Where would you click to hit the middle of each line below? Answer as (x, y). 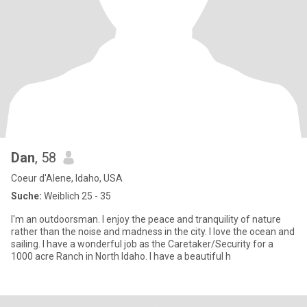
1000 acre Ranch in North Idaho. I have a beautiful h (121, 256)
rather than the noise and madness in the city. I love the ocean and (110, 232)
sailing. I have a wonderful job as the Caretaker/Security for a (27, 244)
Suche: (26, 196)
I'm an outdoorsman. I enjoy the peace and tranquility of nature (146, 219)
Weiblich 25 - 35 (76, 196)
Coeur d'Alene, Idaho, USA (67, 178)
